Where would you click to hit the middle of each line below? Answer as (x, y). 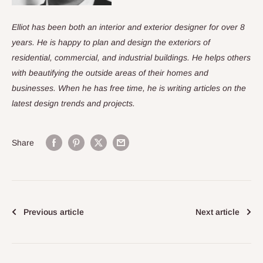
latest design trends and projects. (73, 104)
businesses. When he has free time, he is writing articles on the (129, 88)
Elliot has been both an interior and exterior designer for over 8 (128, 27)
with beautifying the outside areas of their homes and (110, 73)
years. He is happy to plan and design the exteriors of (111, 43)
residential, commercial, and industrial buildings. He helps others (131, 58)
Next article (218, 212)
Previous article (54, 212)
